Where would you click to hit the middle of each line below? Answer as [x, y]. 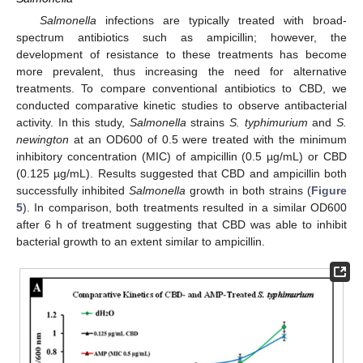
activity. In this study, [73, 122]
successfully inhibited [73, 190]
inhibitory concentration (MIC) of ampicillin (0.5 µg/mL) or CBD [181, 156]
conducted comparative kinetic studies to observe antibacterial [181, 105]
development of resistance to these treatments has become [181, 54]
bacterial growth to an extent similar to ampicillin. [141, 241]
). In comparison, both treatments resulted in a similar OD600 [185, 207]
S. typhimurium [269, 122]
